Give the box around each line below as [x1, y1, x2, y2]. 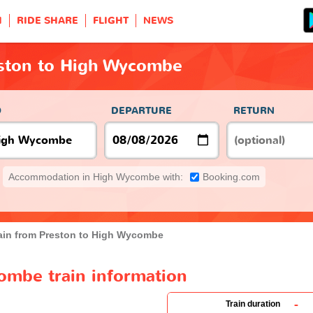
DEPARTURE [111, 103, 172, 117]
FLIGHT [93, 14, 129, 27]
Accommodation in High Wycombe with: [8, 170, 183, 182]
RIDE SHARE [17, 14, 78, 27]
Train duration [226, 298, 280, 309]
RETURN [233, 103, 275, 117]
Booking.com [203, 170, 260, 182]
